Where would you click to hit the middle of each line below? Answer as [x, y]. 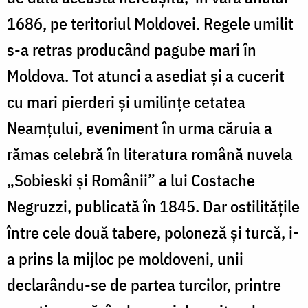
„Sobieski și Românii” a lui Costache [131, 180]
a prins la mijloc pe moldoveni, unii [125, 258]
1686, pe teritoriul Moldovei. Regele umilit [150, 23]
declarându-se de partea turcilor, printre [144, 284]
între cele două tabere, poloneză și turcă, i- [153, 232]
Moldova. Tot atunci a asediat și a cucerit [146, 75]
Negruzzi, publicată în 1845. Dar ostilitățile [153, 206]
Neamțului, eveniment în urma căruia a [140, 128]
